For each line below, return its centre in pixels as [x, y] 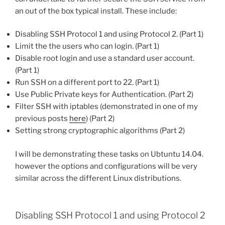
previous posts [42, 119]
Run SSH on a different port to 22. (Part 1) [87, 83]
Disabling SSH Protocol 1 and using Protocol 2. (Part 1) [109, 34]
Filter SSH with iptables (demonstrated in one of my [106, 107]
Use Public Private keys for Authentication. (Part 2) [104, 95]
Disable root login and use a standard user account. [105, 59]
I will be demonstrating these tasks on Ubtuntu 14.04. [109, 154]
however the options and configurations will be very [106, 166]
